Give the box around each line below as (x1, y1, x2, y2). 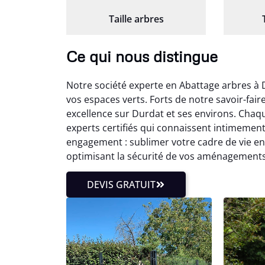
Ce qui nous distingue (66, 46, 218, 66)
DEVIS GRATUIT (87, 178, 156, 192)
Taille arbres (108, 12, 164, 25)
